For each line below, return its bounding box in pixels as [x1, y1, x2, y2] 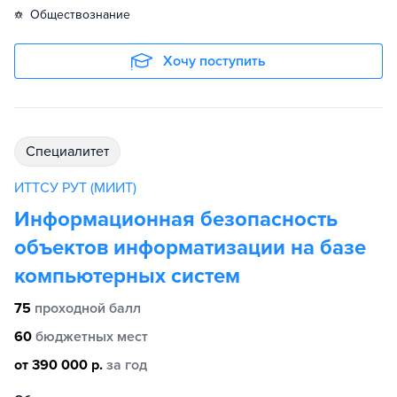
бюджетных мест [35, 328, 148, 346]
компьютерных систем [14, 263, 240, 290]
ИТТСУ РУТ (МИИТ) [14, 179, 136, 198]
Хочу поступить [163, 52, 266, 71]
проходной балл [35, 300, 141, 318]
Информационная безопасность [14, 206, 338, 233]
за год [106, 356, 147, 375]
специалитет [35, 143, 109, 161]
